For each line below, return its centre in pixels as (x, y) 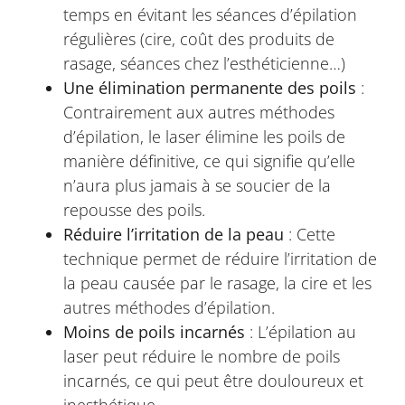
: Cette (310, 234)
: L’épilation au (301, 332)
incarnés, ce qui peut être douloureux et (213, 381)
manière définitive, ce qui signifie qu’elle (209, 161)
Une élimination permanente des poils (210, 88)
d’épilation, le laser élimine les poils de (204, 137)
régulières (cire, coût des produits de (199, 39)
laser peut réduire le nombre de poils (202, 356)
